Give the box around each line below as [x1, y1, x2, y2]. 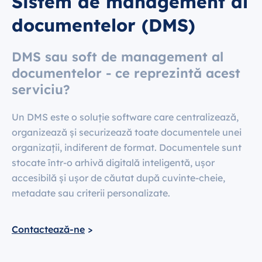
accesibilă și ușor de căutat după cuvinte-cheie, [12, 172, 225, 184]
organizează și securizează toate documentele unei [12, 126, 242, 139]
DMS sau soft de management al [12, 49, 223, 65]
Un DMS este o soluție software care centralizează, [12, 111, 239, 123]
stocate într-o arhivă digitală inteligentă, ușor [12, 157, 215, 169]
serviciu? [12, 81, 70, 98]
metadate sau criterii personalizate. [12, 187, 170, 199]
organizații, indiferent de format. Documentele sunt [12, 142, 242, 154]
